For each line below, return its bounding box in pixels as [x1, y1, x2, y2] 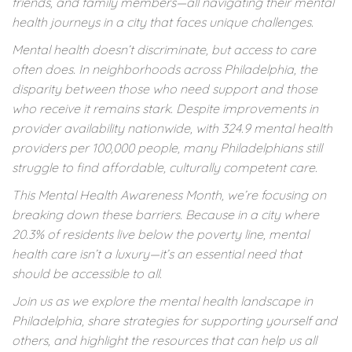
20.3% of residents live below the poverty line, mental [12, 226, 309, 243]
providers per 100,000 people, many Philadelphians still [12, 140, 322, 156]
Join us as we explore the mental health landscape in [12, 293, 313, 310]
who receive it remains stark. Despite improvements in [12, 101, 318, 117]
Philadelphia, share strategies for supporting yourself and [12, 313, 337, 329]
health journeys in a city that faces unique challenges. [12, 14, 313, 31]
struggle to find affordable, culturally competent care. [12, 159, 317, 176]
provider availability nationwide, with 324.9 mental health [12, 120, 332, 137]
